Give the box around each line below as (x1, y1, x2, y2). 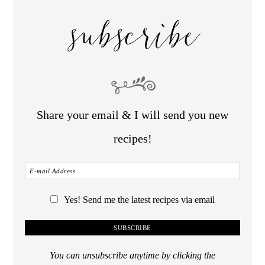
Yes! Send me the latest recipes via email (64, 194, 215, 205)
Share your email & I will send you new (37, 108, 228, 121)
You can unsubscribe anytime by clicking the (50, 250, 215, 261)
